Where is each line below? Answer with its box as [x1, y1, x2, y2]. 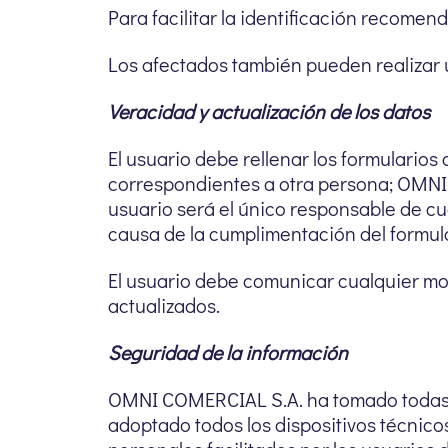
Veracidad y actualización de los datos [108, 98, 430, 124]
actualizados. [108, 292, 220, 318]
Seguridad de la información [108, 339, 348, 365]
